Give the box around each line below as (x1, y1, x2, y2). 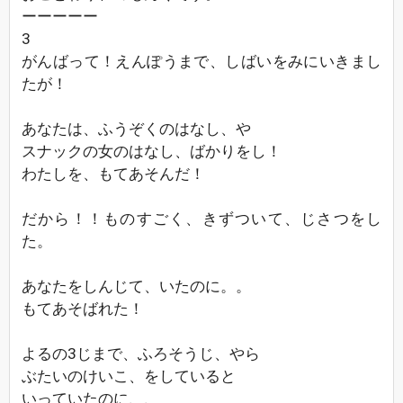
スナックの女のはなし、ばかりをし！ (22, 142, 282, 160)
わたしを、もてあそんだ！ (22, 165, 205, 183)
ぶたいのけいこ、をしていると (22, 367, 236, 385)
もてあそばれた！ (22, 300, 144, 318)
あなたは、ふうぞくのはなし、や (22, 120, 251, 138)
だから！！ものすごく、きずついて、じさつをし (22, 210, 381, 228)
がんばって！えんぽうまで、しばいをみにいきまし (22, 52, 381, 70)
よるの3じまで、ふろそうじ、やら (22, 345, 260, 363)
